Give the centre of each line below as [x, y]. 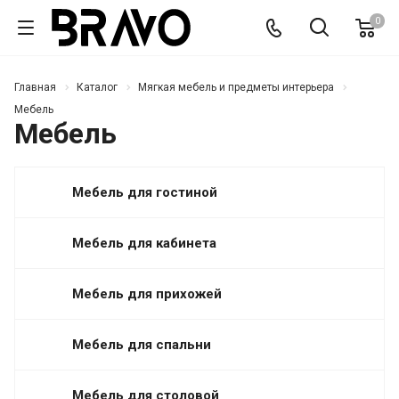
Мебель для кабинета [144, 243]
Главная [35, 87]
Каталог [97, 87]
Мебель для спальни [142, 344]
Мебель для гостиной [145, 192]
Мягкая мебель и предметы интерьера [236, 87]
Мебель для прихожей [147, 293]
